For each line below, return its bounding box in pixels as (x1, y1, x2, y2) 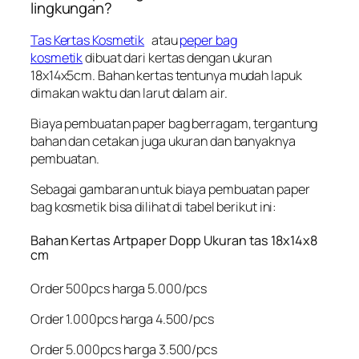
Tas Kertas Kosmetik (30, 30, 145, 49)
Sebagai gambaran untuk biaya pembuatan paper (30, 180, 310, 199)
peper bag (179, 30, 237, 49)
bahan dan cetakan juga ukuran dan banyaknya (30, 132, 296, 151)
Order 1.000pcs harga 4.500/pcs (30, 309, 214, 328)
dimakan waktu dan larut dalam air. (30, 83, 228, 102)
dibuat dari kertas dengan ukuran (83, 48, 272, 67)
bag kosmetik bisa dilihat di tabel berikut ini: (30, 198, 277, 216)
